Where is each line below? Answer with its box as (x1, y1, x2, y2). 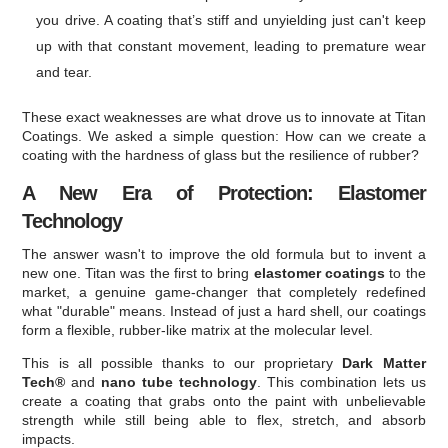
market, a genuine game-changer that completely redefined (22, 284, 426, 301)
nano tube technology (101, 374, 257, 391)
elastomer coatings (253, 265, 386, 282)
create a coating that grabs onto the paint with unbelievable (22, 393, 426, 410)
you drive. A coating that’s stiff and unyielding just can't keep (36, 12, 426, 29)
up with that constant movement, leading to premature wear (36, 38, 426, 55)
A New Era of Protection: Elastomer (22, 182, 426, 205)
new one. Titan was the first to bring (22, 265, 254, 282)
